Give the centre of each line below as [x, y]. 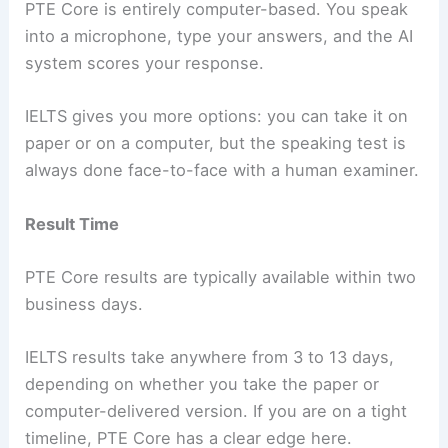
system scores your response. [145, 63]
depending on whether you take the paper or [202, 384]
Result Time [72, 223]
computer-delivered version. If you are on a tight [216, 411]
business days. [84, 303]
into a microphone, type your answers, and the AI [219, 36]
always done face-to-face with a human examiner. [222, 170]
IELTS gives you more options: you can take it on [217, 116]
